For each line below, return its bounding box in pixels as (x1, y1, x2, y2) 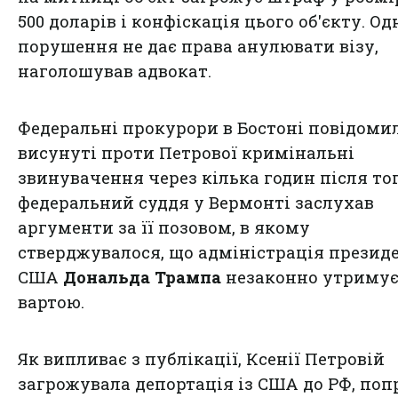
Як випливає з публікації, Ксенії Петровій (18, 348, 385, 370)
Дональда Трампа (63, 267, 221, 289)
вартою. (18, 291, 84, 314)
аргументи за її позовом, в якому (18, 217, 310, 239)
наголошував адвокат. (18, 60, 211, 83)
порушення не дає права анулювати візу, (18, 36, 378, 58)
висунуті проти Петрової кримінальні (18, 142, 354, 164)
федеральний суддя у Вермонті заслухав (18, 192, 374, 214)
